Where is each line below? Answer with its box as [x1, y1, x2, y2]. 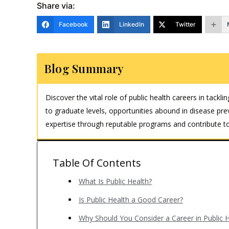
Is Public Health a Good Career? [78, 195, 183, 205]
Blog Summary [44, 61, 124, 77]
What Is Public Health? [78, 176, 152, 187]
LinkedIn [119, 20, 144, 29]
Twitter [175, 20, 196, 29]
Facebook [59, 20, 88, 29]
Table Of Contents [53, 156, 141, 170]
